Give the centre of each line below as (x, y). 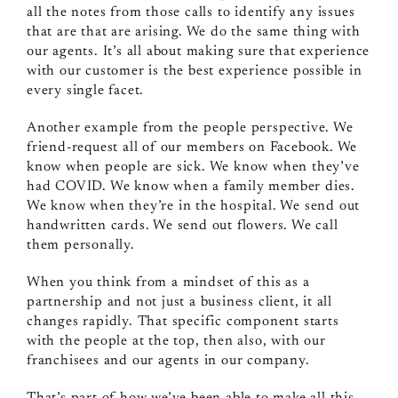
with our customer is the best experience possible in (194, 71)
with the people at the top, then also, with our (176, 341)
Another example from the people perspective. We (190, 127)
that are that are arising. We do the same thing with (193, 32)
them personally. (80, 245)
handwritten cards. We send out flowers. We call (182, 225)
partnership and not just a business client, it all (179, 302)
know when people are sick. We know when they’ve (193, 167)
